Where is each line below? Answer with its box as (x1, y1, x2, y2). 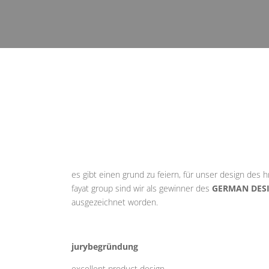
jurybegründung (71, 240, 139, 252)
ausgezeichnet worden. (71, 196, 159, 208)
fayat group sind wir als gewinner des (71, 182, 213, 194)
